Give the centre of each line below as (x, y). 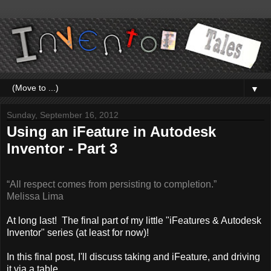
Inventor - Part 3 (62, 148)
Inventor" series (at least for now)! (78, 233)
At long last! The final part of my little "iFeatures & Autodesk (134, 221)
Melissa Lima (35, 197)
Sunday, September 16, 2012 (63, 115)
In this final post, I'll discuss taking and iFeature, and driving (133, 257)
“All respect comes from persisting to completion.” (112, 184)
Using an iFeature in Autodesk (111, 131)
